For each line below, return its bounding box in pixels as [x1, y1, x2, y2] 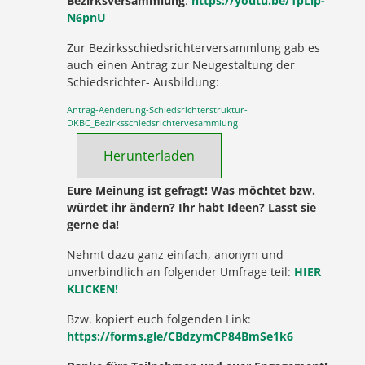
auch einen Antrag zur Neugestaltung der [67, 56, 296, 73]
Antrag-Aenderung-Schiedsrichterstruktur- [67, 103, 248, 116]
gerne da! [67, 216, 120, 232]
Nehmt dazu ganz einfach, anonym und [67, 246, 284, 262]
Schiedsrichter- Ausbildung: [67, 73, 220, 90]
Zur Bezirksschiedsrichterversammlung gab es [67, 39, 321, 55]
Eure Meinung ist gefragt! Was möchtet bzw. [67, 182, 316, 198]
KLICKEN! [67, 280, 119, 297]
